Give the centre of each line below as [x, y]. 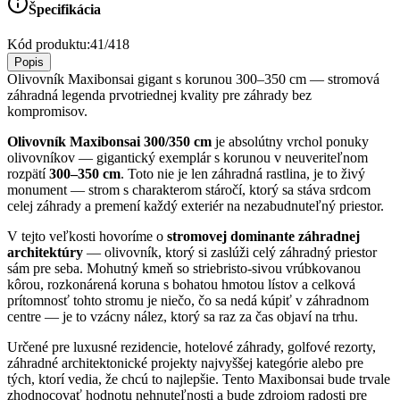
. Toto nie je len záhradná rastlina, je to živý [243, 174]
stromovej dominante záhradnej [263, 237]
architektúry [45, 253]
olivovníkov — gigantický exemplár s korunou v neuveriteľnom [187, 158]
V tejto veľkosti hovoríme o [87, 237]
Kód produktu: [49, 45]
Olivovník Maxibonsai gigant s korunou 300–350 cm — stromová [193, 79]
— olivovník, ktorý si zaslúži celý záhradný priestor [230, 253]
